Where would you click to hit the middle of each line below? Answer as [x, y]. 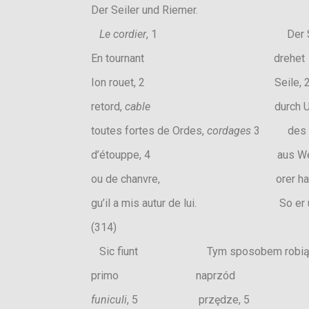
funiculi [109, 300]
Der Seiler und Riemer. [144, 10]
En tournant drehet [198, 58]
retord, [108, 107]
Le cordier [123, 34]
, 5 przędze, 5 [188, 300]
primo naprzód [163, 276]
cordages [229, 131]
